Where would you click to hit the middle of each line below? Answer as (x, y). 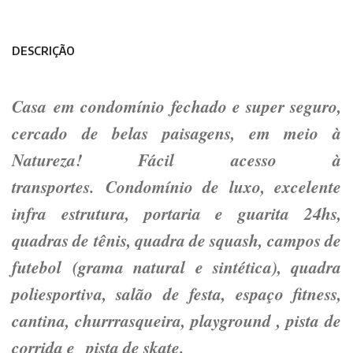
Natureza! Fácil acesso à (176, 160)
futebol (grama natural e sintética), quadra (176, 267)
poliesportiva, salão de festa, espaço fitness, (176, 294)
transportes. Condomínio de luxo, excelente (176, 186)
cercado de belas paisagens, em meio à (176, 133)
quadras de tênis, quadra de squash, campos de (176, 240)
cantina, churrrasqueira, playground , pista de (176, 320)
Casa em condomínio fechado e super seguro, (176, 106)
